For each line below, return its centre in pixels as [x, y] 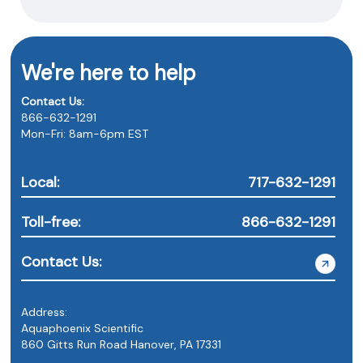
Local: [41, 182]
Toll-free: [51, 222]
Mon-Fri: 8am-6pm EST [85, 133]
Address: [45, 312]
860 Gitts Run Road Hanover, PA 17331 [122, 344]
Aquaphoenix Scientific [83, 328]
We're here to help [109, 73]
